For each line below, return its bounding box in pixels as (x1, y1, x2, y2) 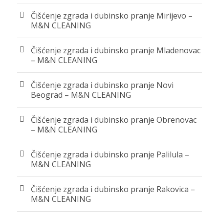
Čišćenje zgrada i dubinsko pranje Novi (31, 79, 174, 90)
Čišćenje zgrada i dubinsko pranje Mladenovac (31, 44, 200, 56)
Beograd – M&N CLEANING (31, 89, 131, 100)
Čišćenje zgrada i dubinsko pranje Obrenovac (31, 114, 197, 125)
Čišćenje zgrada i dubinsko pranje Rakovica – (31, 183, 195, 195)
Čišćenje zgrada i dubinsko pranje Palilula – (31, 149, 189, 160)
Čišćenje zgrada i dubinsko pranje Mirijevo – (31, 10, 193, 21)
